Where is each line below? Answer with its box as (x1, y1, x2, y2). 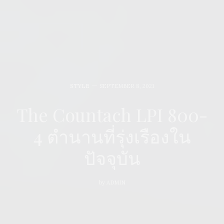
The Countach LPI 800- (16, 102, 207, 126)
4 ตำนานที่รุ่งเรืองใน (33, 123, 191, 148)
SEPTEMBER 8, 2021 (99, 82, 154, 89)
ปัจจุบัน (83, 145, 140, 169)
